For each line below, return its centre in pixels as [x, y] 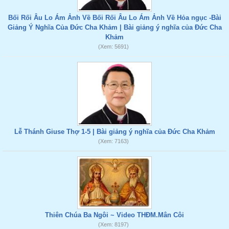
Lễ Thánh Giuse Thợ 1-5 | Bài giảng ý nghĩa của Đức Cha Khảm [114, 132]
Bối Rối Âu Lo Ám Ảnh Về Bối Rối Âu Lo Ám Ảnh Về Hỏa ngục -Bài [114, 18]
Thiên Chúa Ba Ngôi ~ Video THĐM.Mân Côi [114, 215]
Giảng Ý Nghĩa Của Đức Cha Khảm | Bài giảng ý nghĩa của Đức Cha [114, 27]
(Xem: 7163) [113, 141]
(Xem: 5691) [113, 47]
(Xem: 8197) [113, 224]
